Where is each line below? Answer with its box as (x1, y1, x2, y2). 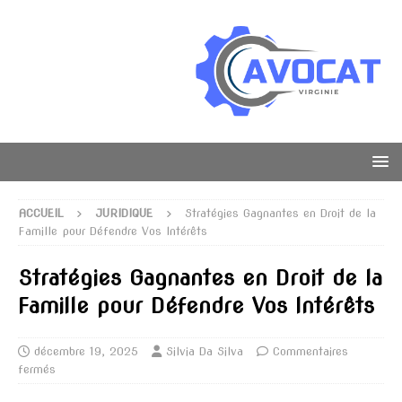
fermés (18, 362, 56, 376)
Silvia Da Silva (166, 344, 243, 358)
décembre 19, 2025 (34, 344, 138, 358)
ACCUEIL (18, 205, 63, 220)
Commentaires (273, 344, 348, 358)
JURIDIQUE (95, 205, 153, 220)
